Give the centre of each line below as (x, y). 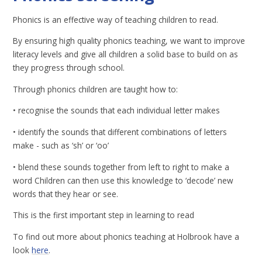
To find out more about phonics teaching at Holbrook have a (126, 236)
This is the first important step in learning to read (104, 215)
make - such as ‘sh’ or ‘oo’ (61, 145)
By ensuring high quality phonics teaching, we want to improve (129, 41)
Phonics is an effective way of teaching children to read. (116, 19)
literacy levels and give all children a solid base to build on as (126, 54)
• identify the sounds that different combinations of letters (120, 132)
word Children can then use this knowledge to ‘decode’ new (123, 180)
